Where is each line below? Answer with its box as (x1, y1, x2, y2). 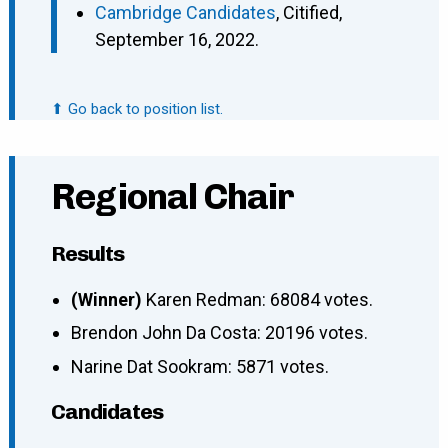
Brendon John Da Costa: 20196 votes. (70, 322, 368, 344)
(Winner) (70, 289, 146, 311)
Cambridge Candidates (94, 2, 276, 24)
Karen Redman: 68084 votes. (145, 289, 373, 311)
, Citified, (275, 2, 342, 24)
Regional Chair (50, 175, 294, 219)
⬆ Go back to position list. (50, 100, 223, 119)
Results (50, 241, 124, 267)
